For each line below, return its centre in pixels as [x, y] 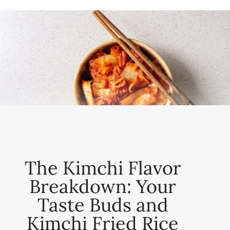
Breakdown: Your [103, 186]
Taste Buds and [103, 205]
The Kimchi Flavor [103, 168]
